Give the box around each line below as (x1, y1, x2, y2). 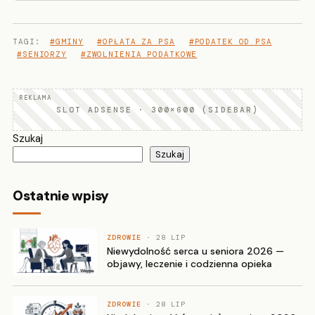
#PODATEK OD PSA (188, 36, 272, 46)
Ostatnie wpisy (13, 186, 110, 205)
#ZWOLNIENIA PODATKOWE (80, 49, 198, 59)
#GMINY (50, 36, 84, 46)
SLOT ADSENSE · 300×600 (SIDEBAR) (56, 104, 259, 115)
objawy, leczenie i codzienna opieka (107, 257, 272, 270)
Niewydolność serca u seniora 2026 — (107, 244, 284, 257)
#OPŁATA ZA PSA (97, 36, 175, 46)
